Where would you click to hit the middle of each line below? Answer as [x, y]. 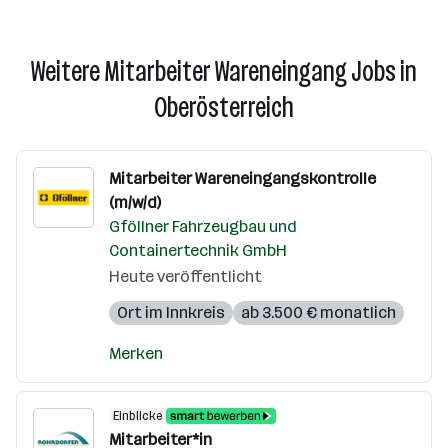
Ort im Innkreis [171, 312]
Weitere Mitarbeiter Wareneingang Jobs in [224, 71]
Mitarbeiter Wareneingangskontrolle [242, 178]
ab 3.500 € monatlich [318, 312]
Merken [136, 353]
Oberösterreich [224, 107]
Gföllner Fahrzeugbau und [203, 226]
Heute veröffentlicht [185, 276]
